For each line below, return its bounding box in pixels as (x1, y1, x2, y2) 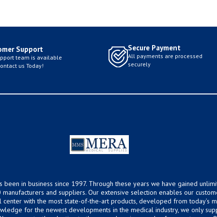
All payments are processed (128, 52, 202, 60)
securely (128, 60, 151, 68)
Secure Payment (128, 43, 181, 52)
